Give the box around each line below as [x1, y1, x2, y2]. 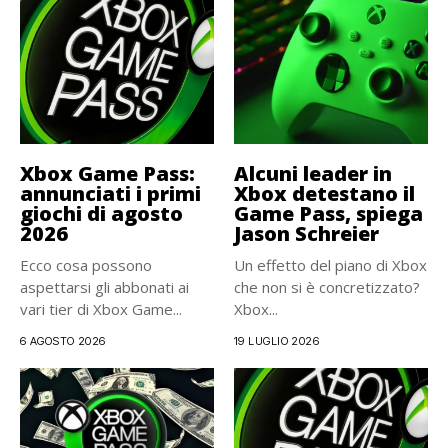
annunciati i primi [20, 180, 201, 207]
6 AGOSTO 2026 [20, 334, 106, 348]
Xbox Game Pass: [20, 160, 195, 187]
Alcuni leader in [234, 160, 392, 187]
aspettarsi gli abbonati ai [20, 277, 189, 297]
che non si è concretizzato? [234, 277, 420, 297]
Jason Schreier [234, 220, 379, 247]
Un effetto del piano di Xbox [234, 255, 427, 275]
